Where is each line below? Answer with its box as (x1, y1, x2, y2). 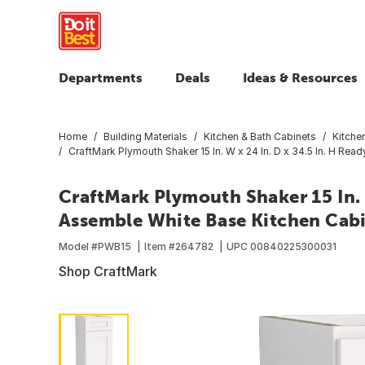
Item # (144, 240, 175, 253)
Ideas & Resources (243, 70, 358, 85)
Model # (59, 240, 98, 253)
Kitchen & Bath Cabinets (204, 130, 316, 143)
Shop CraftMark (59, 262, 157, 279)
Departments (59, 70, 143, 85)
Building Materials (103, 130, 187, 143)
